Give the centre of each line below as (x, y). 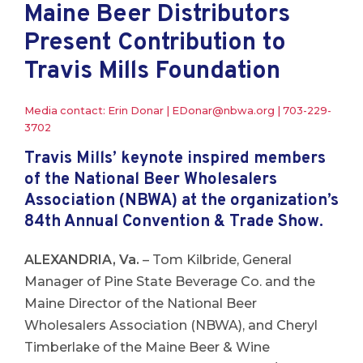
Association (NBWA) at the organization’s (181, 201)
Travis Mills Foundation (152, 72)
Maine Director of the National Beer (141, 303)
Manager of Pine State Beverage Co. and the (170, 282)
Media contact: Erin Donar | (98, 111)
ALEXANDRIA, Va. (82, 260)
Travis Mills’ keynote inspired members (175, 159)
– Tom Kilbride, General (216, 260)
